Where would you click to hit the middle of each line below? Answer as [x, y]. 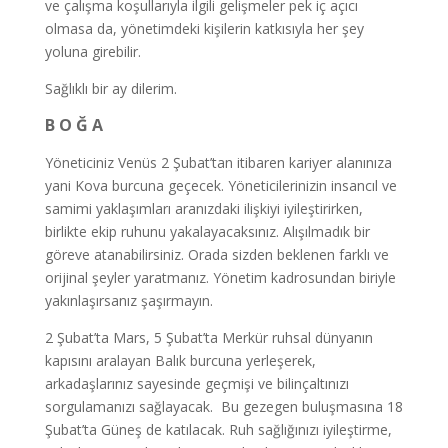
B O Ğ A [73, 125]
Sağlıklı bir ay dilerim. [110, 88]
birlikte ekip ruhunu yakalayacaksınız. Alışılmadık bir [207, 231]
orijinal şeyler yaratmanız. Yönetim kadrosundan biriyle [220, 277]
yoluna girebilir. [92, 51]
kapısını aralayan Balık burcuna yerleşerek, [180, 360]
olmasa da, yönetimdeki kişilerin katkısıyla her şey [204, 28]
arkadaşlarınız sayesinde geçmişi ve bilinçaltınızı [196, 383]
